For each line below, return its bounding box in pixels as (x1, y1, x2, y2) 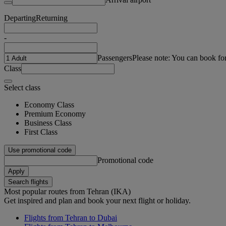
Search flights (8, 178, 48, 186)
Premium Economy (24, 109, 86, 118)
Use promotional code (8, 146, 72, 154)
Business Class (24, 118, 72, 127)
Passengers (97, 53, 132, 62)
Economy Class (24, 100, 74, 109)
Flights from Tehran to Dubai (24, 213, 117, 222)
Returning (36, 13, 68, 22)
